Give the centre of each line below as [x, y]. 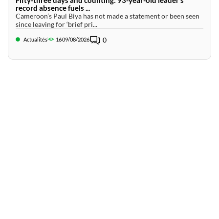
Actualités [35, 39]
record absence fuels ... [53, 8]
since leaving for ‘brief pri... [56, 24]
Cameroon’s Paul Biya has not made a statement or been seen [107, 16]
